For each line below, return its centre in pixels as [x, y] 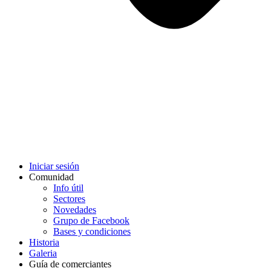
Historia [44, 242]
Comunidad [51, 177]
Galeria [43, 253]
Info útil [68, 188]
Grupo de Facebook [91, 220]
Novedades [75, 210]
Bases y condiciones [92, 231]
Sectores [69, 199]
